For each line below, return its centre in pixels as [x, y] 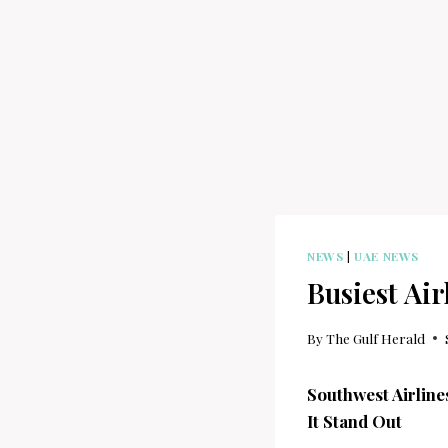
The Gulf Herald [376, 337]
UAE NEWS [386, 256]
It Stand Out [354, 420]
